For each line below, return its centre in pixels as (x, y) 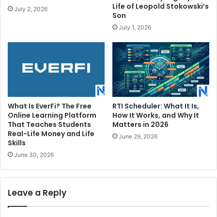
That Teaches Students (49, 125)
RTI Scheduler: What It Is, (156, 106)
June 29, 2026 (138, 137)
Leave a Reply (37, 193)
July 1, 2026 (135, 28)
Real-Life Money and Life (51, 134)
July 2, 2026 (31, 9)
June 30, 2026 (34, 155)
